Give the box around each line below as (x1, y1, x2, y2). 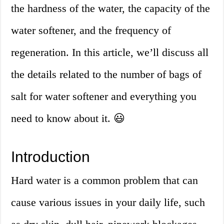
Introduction (11, 148, 90, 165)
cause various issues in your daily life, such (11, 196, 205, 209)
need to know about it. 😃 (11, 112, 125, 125)
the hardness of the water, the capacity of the (11, 2, 210, 15)
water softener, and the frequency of (11, 24, 171, 37)
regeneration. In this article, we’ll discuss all (11, 46, 209, 59)
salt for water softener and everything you (11, 90, 197, 103)
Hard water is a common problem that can (11, 174, 198, 187)
